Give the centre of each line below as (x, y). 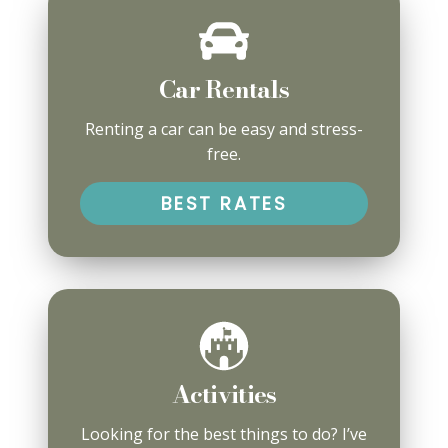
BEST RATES (224, 203)
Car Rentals (224, 90)
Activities (224, 394)
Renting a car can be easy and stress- (224, 129)
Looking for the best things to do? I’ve (224, 433)
